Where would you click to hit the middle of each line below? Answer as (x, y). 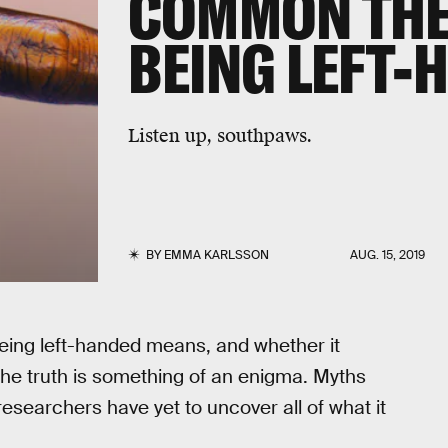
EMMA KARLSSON (216, 255)
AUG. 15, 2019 (388, 255)
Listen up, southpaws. (219, 135)
